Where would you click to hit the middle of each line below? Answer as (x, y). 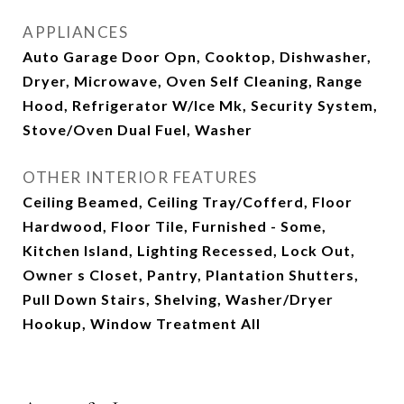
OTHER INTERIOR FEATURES (140, 177)
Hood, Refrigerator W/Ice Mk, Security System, (200, 105)
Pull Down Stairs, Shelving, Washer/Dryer (178, 299)
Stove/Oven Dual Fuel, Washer (138, 129)
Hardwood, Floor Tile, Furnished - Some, (174, 226)
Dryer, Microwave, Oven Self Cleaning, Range (193, 81)
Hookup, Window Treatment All (142, 323)
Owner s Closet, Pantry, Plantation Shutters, (191, 275)
